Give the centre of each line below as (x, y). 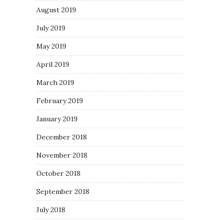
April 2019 (53, 65)
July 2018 (51, 210)
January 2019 (57, 119)
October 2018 (58, 174)
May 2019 (51, 46)
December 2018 (62, 137)
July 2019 (51, 28)
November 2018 (62, 155)
